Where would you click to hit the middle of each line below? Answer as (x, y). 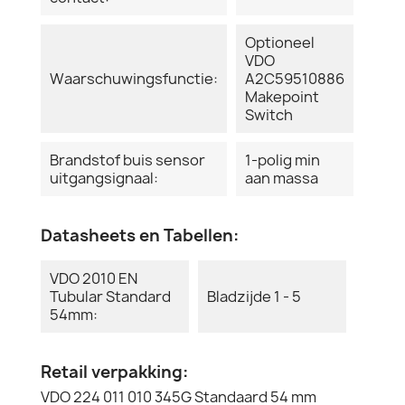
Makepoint (282, 96)
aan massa (282, 178)
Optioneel (280, 42)
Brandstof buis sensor (127, 160)
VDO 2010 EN (94, 278)
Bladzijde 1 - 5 (254, 296)
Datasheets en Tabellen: (140, 235)
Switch (269, 114)
